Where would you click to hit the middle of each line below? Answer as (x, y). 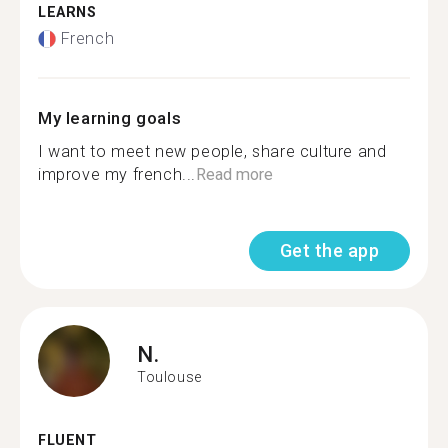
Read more (235, 174)
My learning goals (110, 118)
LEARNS (67, 12)
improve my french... (117, 174)
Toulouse (169, 376)
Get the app (329, 250)
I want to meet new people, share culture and (212, 151)
